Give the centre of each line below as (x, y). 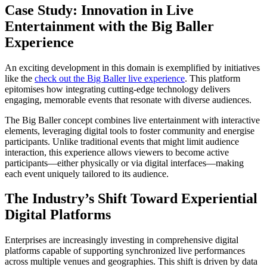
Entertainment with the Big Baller (109, 26)
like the (20, 78)
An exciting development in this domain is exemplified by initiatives (132, 67)
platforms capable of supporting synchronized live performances (125, 251)
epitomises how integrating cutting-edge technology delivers (117, 89)
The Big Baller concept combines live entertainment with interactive (132, 120)
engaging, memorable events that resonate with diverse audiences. (128, 100)
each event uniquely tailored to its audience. (87, 173)
